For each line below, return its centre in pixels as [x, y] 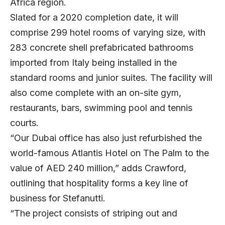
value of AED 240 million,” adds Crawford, [98, 168]
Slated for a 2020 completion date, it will [94, 18]
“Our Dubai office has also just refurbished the [106, 138]
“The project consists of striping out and [94, 213]
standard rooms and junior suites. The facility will [111, 78]
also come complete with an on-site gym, [96, 93]
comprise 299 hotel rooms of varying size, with [108, 33]
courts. [28, 123]
